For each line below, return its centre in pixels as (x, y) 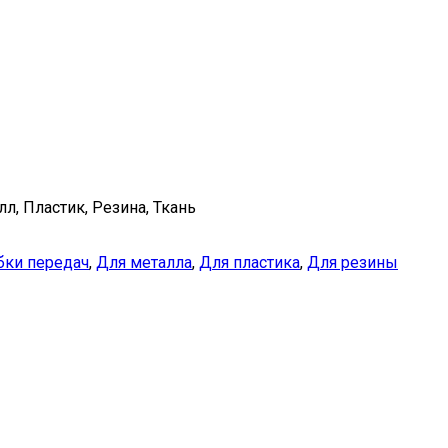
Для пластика (249, 263)
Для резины (352, 263)
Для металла (144, 263)
